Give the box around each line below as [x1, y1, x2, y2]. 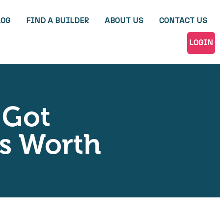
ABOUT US [105, 17, 143, 25]
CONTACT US [159, 17, 207, 25]
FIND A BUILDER [26, 17, 89, 25]
